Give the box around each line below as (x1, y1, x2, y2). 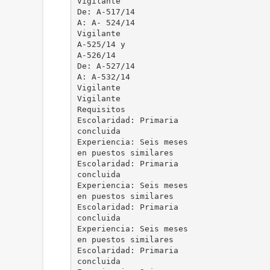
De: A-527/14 (77, 61, 135, 71)
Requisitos (77, 104, 125, 114)
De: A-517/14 (77, 7, 135, 16)
